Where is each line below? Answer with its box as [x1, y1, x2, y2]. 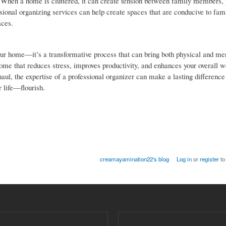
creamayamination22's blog [100, 155, 169, 163]
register [199, 155, 219, 163]
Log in [176, 155, 192, 163]
